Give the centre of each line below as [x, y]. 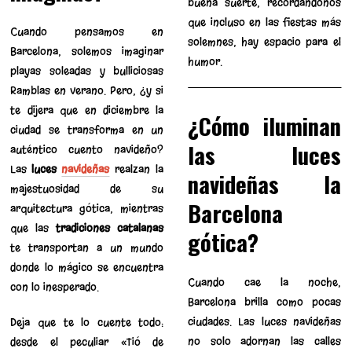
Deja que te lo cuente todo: [87, 322]
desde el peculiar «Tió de [87, 342]
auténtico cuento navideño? [87, 149]
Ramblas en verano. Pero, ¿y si [87, 90]
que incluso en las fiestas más [264, 22]
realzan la [137, 169]
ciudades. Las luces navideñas [264, 321]
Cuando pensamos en [87, 31]
